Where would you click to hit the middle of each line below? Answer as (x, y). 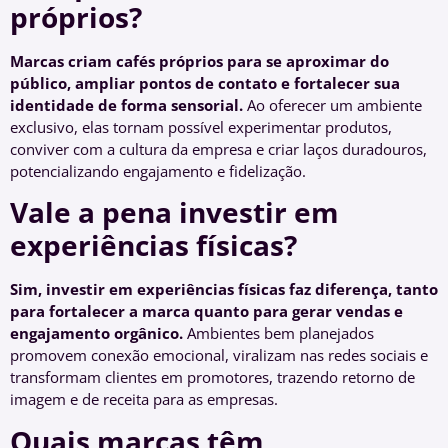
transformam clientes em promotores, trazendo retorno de (212, 377)
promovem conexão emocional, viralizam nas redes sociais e (219, 355)
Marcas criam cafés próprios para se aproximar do (199, 60)
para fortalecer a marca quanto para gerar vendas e (206, 311)
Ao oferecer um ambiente (332, 104)
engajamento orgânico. (96, 333)
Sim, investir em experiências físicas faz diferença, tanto (224, 289)
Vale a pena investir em (174, 212)
